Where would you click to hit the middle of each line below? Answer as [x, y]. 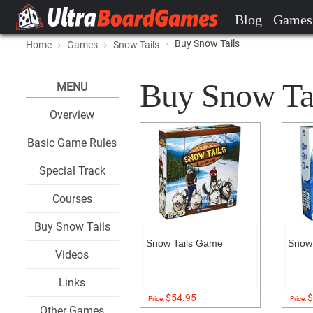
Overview [72, 115]
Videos [72, 255]
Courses [72, 199]
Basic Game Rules [72, 143]
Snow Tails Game [184, 243]
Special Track [72, 171]
